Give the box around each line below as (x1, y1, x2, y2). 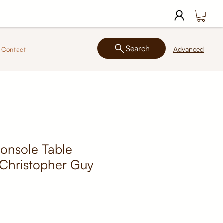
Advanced (173, 45, 204, 54)
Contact (1, 45, 26, 54)
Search (125, 43, 150, 54)
